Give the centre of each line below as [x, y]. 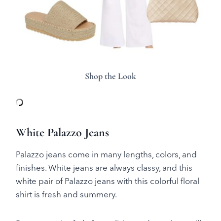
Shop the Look [110, 76]
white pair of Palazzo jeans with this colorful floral [108, 181]
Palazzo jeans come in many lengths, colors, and [106, 154]
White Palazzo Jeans [62, 133]
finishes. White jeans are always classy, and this [104, 168]
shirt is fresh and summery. [66, 194]
